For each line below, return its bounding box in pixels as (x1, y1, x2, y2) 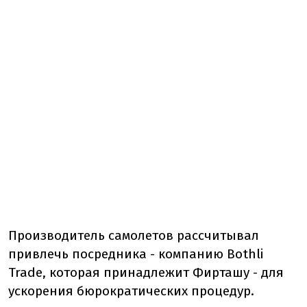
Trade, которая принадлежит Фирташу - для (8, 265, 284, 281)
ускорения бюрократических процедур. (8, 283, 254, 299)
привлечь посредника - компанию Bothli (8, 246, 263, 262)
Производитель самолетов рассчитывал (8, 228, 259, 244)
